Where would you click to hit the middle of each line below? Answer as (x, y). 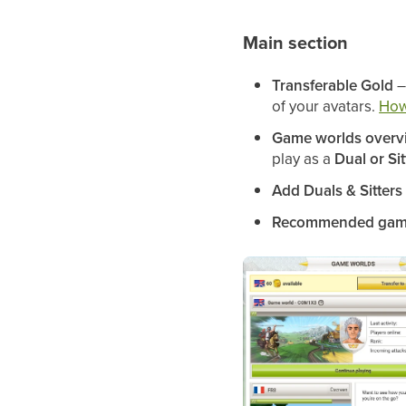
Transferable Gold (333, 85)
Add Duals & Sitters (338, 190)
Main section (296, 42)
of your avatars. (326, 106)
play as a (304, 158)
